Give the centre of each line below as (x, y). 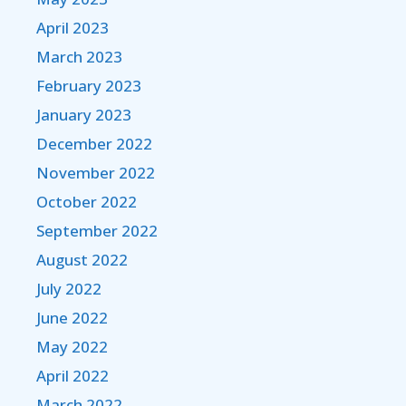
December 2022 (94, 144)
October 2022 (87, 202)
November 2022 (96, 173)
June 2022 (72, 318)
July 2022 (69, 289)
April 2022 (72, 376)
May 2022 (72, 347)
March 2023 (79, 57)
